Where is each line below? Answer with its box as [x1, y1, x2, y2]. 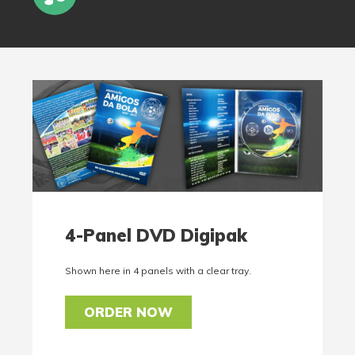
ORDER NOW [84, 303, 174, 321]
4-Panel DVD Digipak [65, 224, 248, 246]
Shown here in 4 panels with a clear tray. [65, 265, 252, 277]
